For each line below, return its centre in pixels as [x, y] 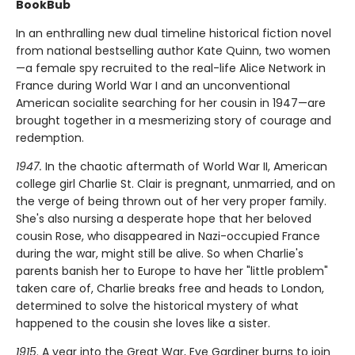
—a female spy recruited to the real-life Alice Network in [171, 69]
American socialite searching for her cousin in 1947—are [171, 103]
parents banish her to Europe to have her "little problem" [172, 271]
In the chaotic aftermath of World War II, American [185, 167]
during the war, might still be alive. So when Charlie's [160, 254]
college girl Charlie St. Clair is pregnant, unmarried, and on [176, 184]
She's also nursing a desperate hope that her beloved [164, 219]
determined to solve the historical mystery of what [157, 306]
